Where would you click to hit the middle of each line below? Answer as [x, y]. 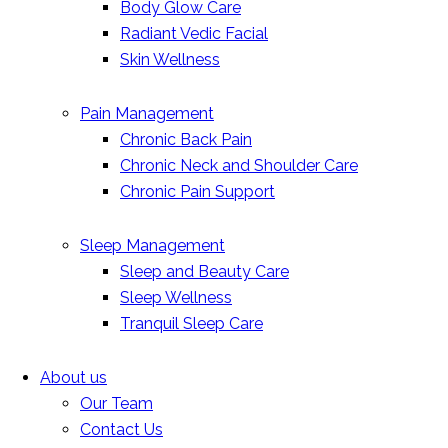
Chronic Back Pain [186, 140]
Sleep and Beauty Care [204, 272]
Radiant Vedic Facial [194, 34]
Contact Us [121, 430]
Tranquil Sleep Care [191, 324]
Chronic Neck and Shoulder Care [239, 166]
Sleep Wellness [176, 298]
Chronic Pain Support [197, 192]
